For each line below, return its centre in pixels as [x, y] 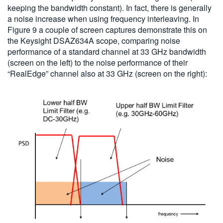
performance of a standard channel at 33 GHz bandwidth [107, 52]
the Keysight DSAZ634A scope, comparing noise [94, 41]
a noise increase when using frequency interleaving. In [103, 19]
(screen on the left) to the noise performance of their [98, 63]
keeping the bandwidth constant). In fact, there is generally [110, 8]
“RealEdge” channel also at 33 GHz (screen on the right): [107, 74]
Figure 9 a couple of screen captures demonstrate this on [107, 30]
